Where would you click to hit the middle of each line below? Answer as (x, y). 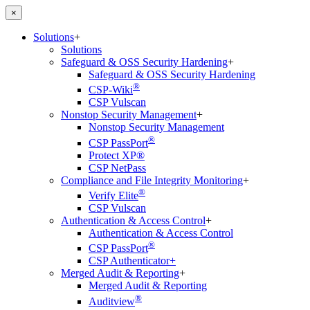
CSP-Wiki (111, 90)
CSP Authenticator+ (132, 261)
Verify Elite (113, 195)
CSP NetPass (117, 167)
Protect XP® (117, 155)
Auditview (112, 301)
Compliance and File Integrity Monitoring (152, 180)
